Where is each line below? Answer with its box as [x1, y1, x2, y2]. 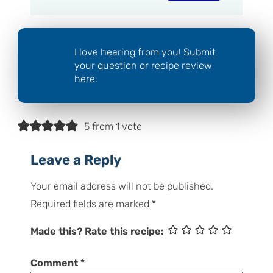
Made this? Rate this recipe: [30, 225, 164, 238]
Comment [30, 257, 80, 269]
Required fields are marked [30, 198, 152, 210]
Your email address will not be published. [30, 180, 213, 193]
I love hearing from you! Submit [74, 46, 216, 58]
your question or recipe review [74, 59, 212, 71]
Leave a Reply [30, 151, 121, 168]
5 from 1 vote [83, 120, 142, 132]
